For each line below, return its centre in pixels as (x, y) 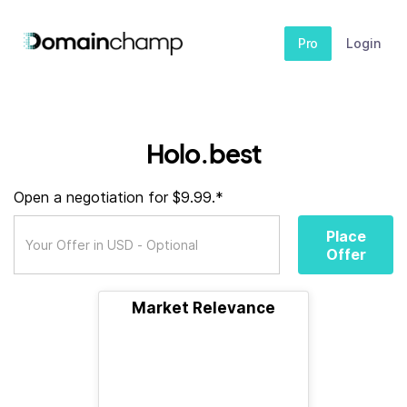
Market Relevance (203, 308)
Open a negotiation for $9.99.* (119, 197)
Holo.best (203, 153)
